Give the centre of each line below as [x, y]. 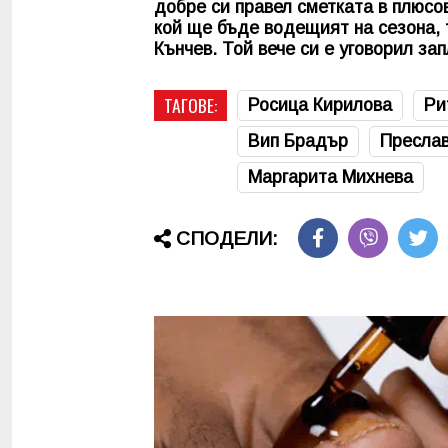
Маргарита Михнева [330, 176]
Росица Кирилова [320, 104]
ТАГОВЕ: [190, 104]
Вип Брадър [298, 140]
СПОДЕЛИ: [227, 239]
